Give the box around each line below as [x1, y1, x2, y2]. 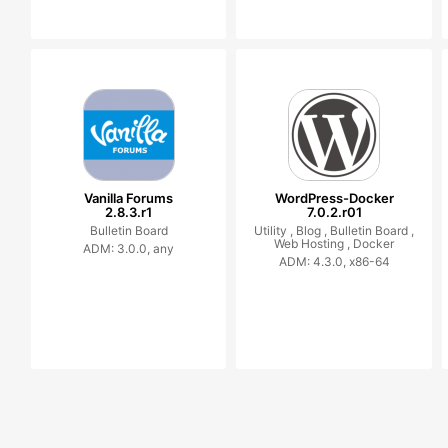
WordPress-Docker [274, 190, 394, 206]
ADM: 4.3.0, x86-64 [278, 254, 390, 269]
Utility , [254, 223, 297, 238]
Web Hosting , [274, 236, 354, 251]
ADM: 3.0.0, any [83, 241, 175, 256]
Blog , [296, 223, 331, 238]
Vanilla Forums [84, 190, 174, 206]
